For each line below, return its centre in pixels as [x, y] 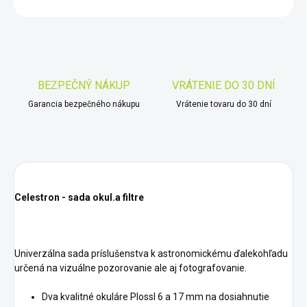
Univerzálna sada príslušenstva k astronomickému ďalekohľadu [151, 254]
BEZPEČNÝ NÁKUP [84, 86]
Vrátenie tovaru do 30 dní [223, 105]
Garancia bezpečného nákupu [84, 105]
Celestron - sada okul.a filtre [79, 198]
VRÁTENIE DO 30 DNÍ [223, 86]
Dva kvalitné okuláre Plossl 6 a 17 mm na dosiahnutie [156, 297]
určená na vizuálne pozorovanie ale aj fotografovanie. [131, 268]
